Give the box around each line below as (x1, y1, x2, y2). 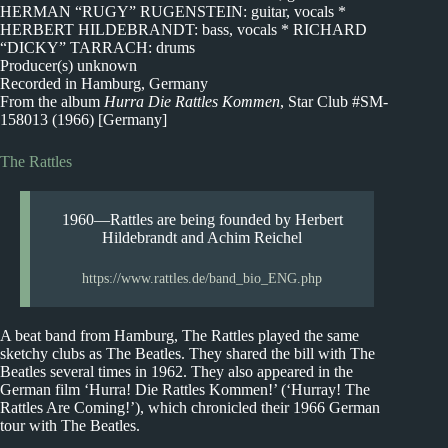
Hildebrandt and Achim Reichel (102, 228, 303, 246)
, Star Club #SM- (280, 92, 388, 110)
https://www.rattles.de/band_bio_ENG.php (82, 270, 323, 286)
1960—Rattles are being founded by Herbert (61, 210, 343, 228)
